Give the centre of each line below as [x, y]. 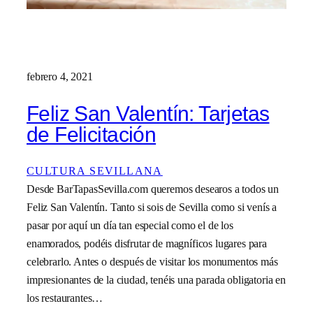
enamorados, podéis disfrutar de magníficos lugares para [147, 244]
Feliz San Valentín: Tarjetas [148, 113]
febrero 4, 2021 [60, 77]
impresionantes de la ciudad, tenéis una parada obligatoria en [156, 280]
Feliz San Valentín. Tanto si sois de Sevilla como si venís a [152, 208]
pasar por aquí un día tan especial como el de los [130, 226]
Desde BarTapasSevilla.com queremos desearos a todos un [153, 189]
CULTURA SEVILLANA [95, 171]
